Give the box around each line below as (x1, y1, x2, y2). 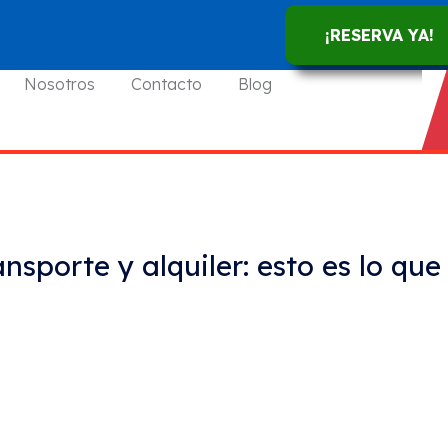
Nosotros (24, 74, 96, 94)
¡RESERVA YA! (324, 25, 434, 45)
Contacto (131, 74, 203, 94)
